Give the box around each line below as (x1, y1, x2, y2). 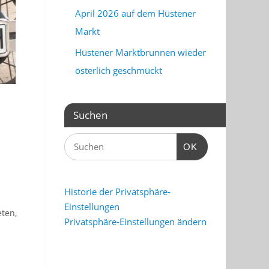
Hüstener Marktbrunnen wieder (75, 46, 206, 59)
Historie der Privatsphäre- (64, 186, 171, 198)
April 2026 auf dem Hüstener (75, 7, 196, 20)
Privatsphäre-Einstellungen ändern (64, 216, 207, 228)
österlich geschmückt (75, 64, 162, 77)
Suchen (73, 108, 107, 122)
